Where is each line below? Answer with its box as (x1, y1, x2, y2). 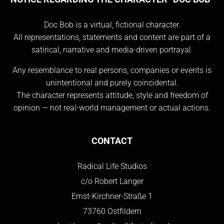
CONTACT (91, 135, 132, 146)
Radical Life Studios (77, 161, 147, 171)
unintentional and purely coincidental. (45, 78, 178, 87)
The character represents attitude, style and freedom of (16, 90, 208, 100)
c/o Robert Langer (80, 176, 143, 186)
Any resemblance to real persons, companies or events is (12, 65, 211, 75)
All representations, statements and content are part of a (13, 32, 210, 42)
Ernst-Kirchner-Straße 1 (71, 191, 152, 201)
